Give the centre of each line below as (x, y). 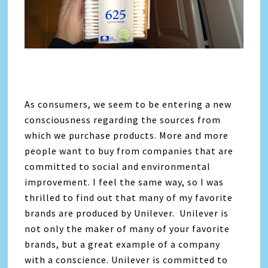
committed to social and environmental (118, 167)
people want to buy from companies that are (129, 151)
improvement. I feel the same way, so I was (124, 182)
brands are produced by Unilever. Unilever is (127, 213)
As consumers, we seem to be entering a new (128, 104)
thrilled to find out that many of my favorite (129, 198)
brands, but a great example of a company (123, 244)
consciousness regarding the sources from (123, 120)
